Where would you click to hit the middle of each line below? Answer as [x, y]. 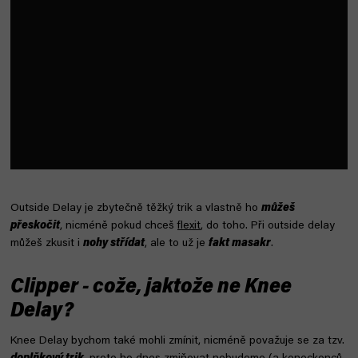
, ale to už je [177, 243]
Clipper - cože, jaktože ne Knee [151, 288]
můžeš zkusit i [47, 243]
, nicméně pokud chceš [119, 226]
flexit [189, 226]
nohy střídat [114, 243]
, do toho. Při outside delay [268, 226]
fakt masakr [240, 243]
